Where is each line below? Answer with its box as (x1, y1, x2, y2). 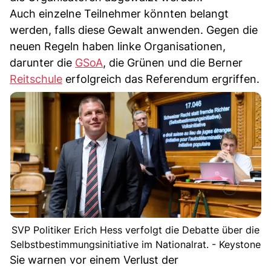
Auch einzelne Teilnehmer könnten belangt (10, 7, 229, 20)
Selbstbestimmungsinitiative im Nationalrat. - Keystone (10, 238, 261, 250)
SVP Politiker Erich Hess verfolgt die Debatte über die (11, 223, 260, 236)
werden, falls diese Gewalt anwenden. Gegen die (10, 23, 258, 36)
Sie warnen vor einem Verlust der (10, 253, 178, 266)
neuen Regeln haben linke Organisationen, (10, 39, 226, 53)
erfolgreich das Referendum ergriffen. (62, 72, 260, 85)
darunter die (10, 56, 75, 69)
